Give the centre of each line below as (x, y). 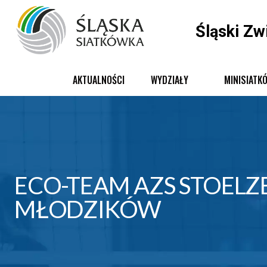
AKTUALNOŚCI (99, 80)
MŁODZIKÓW (88, 209)
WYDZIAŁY (170, 80)
